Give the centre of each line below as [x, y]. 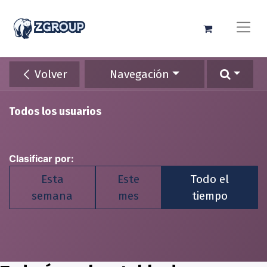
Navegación [140, 74]
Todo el [210, 179]
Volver [49, 74]
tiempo [209, 195]
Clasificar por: [41, 159]
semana [52, 195]
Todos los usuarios [55, 112]
